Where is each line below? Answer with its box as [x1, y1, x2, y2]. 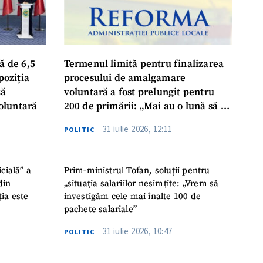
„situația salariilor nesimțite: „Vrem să [63, 177, 219, 189]
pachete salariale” [63, 203, 137, 215]
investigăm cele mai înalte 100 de [63, 190, 201, 202]
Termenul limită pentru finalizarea [63, 58, 224, 71]
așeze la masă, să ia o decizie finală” [63, 114, 230, 127]
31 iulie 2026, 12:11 [102, 123, 173, 135]
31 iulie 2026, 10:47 [102, 225, 173, 237]
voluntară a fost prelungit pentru [63, 86, 215, 99]
